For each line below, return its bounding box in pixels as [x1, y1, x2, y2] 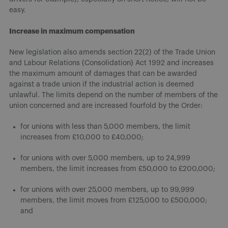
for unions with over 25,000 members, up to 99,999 [20, 186, 194, 193]
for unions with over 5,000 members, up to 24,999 [20, 154, 190, 162]
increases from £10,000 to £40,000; [20, 133, 144, 141]
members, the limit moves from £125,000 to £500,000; [20, 196, 207, 204]
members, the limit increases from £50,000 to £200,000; [20, 165, 215, 173]
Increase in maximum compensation [9, 27, 135, 35]
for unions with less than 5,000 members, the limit [20, 123, 190, 130]
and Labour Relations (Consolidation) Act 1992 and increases [9, 59, 214, 67]
